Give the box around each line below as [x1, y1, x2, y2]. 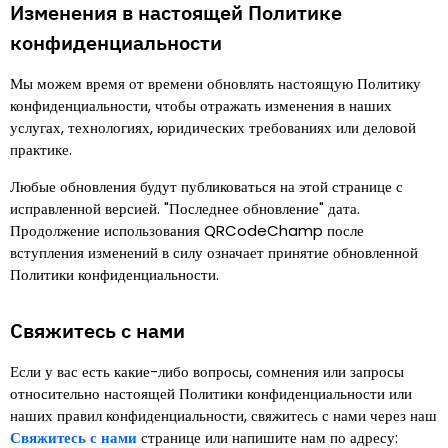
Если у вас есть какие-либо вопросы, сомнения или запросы [10, 361, 404, 382]
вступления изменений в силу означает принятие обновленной [10, 242, 418, 263]
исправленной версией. [10, 198, 160, 219]
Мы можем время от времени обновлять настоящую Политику [10, 73, 421, 94]
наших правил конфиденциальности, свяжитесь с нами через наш [10, 405, 437, 426]
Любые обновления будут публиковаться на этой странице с [10, 176, 403, 197]
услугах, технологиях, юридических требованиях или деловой [10, 117, 416, 138]
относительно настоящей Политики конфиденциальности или [10, 383, 412, 404]
